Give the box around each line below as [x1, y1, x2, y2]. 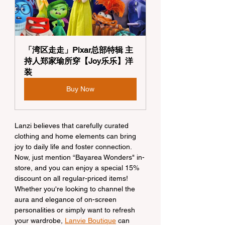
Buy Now [66, 85, 94, 93]
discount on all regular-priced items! [15, 174, 130, 182]
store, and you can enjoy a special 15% [15, 164, 141, 172]
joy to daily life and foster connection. [15, 143, 134, 151]
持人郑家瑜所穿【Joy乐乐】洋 [24, 56, 133, 66]
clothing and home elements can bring [15, 132, 138, 140]
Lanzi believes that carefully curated [15, 122, 131, 130]
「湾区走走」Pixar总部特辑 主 [24, 45, 133, 55]
